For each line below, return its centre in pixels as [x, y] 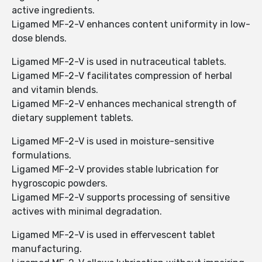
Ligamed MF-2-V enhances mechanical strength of [124, 104]
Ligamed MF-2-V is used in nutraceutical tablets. [119, 62]
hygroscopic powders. [60, 184]
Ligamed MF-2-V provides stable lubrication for [115, 170]
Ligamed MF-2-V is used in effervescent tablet [113, 235]
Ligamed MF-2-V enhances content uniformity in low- [131, 25]
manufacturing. [47, 249]
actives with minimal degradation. [87, 212]
